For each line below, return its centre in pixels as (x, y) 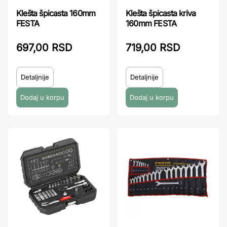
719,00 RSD (153, 47)
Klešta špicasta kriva (161, 13)
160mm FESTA (151, 23)
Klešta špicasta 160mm (56, 13)
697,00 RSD (44, 47)
